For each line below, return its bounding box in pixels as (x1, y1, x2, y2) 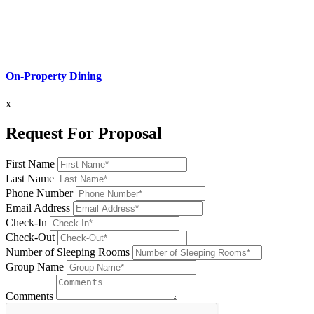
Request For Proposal (6, 124, 162, 143)
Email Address (6, 201, 70, 214)
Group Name (6, 260, 64, 273)
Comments (6, 289, 53, 302)
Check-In (6, 216, 47, 228)
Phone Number (6, 186, 73, 199)
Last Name (6, 172, 54, 184)
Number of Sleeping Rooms (6, 245, 130, 258)
